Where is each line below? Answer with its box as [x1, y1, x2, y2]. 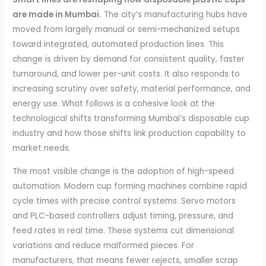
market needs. [12, 142, 71, 154]
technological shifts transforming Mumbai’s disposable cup [12, 113, 250, 125]
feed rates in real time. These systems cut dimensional [12, 225, 235, 237]
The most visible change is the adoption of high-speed [12, 166, 235, 178]
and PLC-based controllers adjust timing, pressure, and [12, 210, 234, 222]
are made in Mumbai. [12, 9, 102, 21]
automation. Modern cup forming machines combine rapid [12, 180, 248, 192]
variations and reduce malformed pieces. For [12, 240, 195, 252]
